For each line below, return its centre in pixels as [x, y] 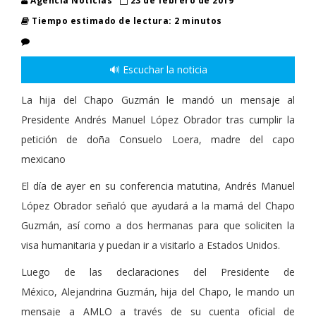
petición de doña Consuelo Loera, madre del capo [158, 139]
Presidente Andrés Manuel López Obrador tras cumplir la [158, 119]
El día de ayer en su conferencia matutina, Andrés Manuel [158, 186]
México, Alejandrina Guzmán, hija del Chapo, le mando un [158, 291]
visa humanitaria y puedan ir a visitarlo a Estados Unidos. [151, 245]
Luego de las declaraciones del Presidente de [158, 272]
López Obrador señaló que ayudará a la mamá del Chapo [158, 205]
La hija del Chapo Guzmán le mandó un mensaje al [158, 99]
